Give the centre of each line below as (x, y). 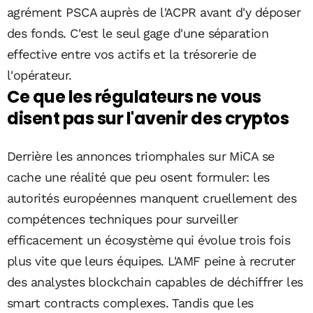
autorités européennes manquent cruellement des (152, 198)
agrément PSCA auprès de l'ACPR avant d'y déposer (154, 12)
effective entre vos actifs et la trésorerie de (132, 54)
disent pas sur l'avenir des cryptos (148, 118)
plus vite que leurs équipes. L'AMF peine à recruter (151, 261)
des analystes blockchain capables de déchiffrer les (155, 282)
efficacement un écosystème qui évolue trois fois (149, 240)
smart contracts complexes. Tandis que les (130, 303)
